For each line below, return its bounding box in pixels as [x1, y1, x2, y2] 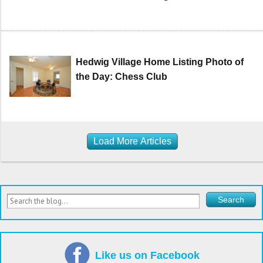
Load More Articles [93, 136, 171, 147]
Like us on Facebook [95, 249, 200, 262]
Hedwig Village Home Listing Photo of [75, 57, 244, 68]
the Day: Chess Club [75, 72, 167, 82]
